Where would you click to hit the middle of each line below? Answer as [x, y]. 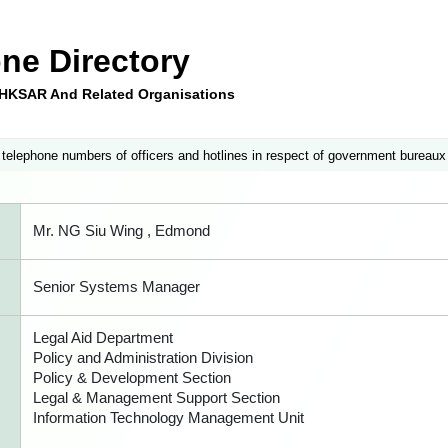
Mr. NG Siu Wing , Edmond [121, 230]
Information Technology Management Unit [168, 417]
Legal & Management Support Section [156, 397]
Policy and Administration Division [143, 357]
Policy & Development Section [132, 377]
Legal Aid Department [103, 337]
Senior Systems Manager [116, 286]
